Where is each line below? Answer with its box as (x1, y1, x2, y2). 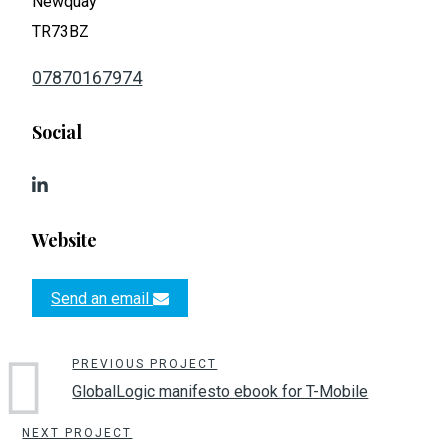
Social (32, 120, 83, 145)
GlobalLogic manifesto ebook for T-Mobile (72, 382, 369, 402)
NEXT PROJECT (22, 426, 133, 441)
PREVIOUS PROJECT (72, 357, 218, 372)
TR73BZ (32, 22, 90, 42)
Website (32, 228, 98, 253)
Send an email (51, 288, 153, 308)
